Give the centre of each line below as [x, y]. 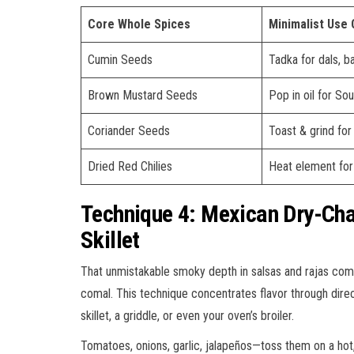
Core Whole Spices [139, 24]
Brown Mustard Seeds [143, 95]
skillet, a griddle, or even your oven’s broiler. [187, 315]
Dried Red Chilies [130, 166]
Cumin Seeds [120, 59]
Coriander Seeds [129, 130]
